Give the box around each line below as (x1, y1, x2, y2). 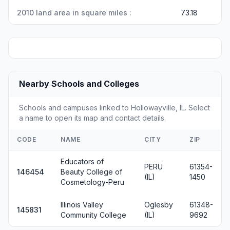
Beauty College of (61, 167, 122, 176)
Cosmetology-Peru (61, 177, 124, 186)
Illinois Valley (61, 200, 103, 209)
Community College (61, 210, 126, 219)
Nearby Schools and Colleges (19, 78, 139, 89)
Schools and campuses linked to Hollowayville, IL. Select (19, 103, 210, 112)
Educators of (61, 157, 104, 166)
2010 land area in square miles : (17, 8, 131, 17)
